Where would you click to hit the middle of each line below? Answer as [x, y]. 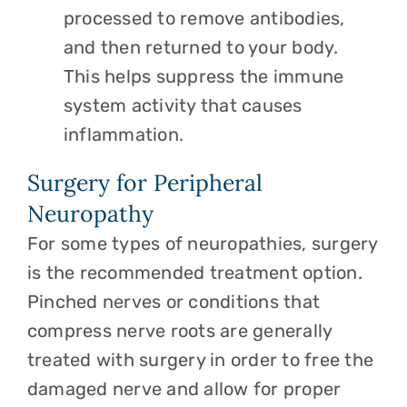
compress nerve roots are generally [179, 331]
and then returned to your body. [203, 47]
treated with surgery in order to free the [200, 360]
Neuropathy [90, 213]
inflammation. [126, 134]
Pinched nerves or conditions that [174, 302]
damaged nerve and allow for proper [184, 389]
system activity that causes [183, 105]
